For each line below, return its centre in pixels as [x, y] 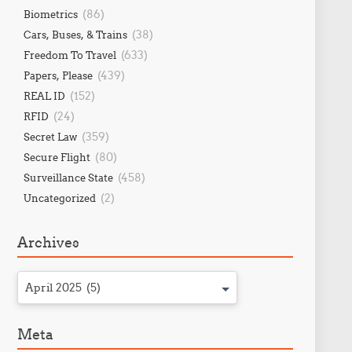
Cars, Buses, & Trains [75, 35]
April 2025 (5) [62, 288]
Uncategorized [59, 198]
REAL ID [44, 96]
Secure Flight [57, 157]
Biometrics [50, 14]
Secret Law [50, 137]
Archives [48, 242]
